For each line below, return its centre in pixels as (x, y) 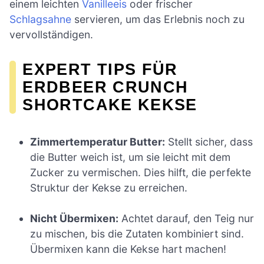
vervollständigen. (51, 34)
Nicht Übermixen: (75, 219)
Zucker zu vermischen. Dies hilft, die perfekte (141, 172)
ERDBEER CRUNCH (105, 87)
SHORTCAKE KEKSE (110, 104)
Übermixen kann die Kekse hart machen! (128, 249)
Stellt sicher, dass (209, 141)
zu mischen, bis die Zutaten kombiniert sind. (137, 234)
